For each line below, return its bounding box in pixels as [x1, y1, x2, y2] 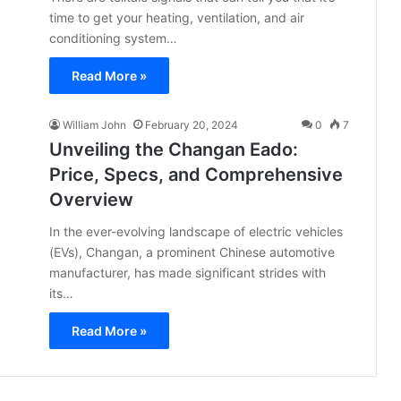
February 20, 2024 [145, 118, 238, 132]
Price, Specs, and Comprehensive [49, 164, 343, 185]
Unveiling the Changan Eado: [49, 139, 298, 160]
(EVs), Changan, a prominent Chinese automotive [49, 244, 335, 260]
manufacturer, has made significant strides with [49, 265, 326, 280]
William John [63, 118, 126, 132]
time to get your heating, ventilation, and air [49, 10, 304, 25]
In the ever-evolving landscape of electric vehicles [49, 224, 343, 239]
